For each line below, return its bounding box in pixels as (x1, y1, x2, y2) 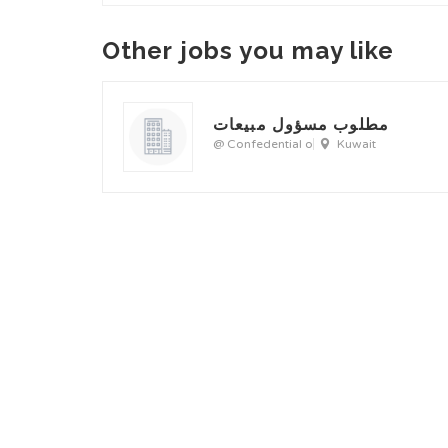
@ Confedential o (213, 136, 313, 151)
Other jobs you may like (102, 36, 395, 65)
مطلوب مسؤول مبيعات (213, 114, 389, 134)
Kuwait (337, 136, 376, 151)
